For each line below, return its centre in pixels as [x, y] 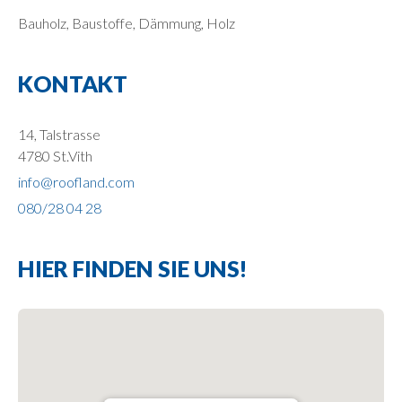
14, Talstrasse [59, 134]
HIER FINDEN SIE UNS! [133, 268]
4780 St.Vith [55, 155]
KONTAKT [73, 83]
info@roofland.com [76, 181]
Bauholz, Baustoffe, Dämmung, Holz [127, 22]
